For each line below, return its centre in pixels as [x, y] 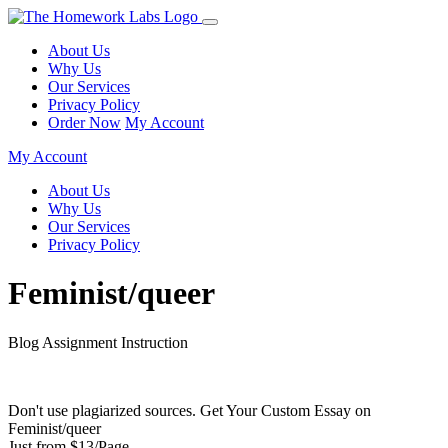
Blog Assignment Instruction [98, 342]
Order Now [84, 122]
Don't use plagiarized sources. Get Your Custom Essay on [189, 410]
